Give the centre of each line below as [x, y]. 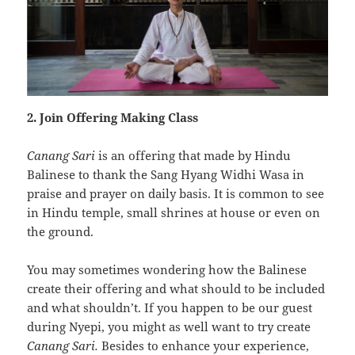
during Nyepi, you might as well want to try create [169, 327]
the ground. [61, 232]
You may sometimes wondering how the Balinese [167, 270]
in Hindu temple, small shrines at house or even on [174, 213]
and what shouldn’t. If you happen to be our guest [170, 308]
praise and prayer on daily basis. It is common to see [176, 194]
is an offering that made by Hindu [195, 156]
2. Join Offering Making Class [113, 118]
